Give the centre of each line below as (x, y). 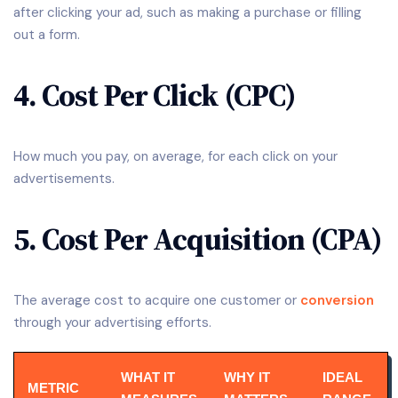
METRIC (53, 387)
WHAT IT (148, 377)
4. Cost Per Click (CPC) (155, 96)
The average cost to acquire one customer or (157, 300)
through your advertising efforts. (112, 322)
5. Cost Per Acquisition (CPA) (198, 239)
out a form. (47, 34)
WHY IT (247, 377)
